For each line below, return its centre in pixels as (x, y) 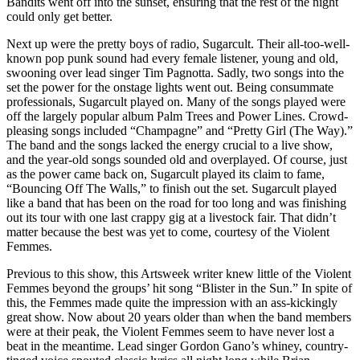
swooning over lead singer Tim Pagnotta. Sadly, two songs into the (175, 72)
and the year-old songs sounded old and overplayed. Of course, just (177, 159)
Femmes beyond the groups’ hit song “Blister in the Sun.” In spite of (179, 288)
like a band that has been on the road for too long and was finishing (176, 202)
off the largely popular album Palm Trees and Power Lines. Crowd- (177, 116)
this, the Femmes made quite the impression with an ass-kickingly (172, 302)
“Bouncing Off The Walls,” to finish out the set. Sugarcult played (172, 188)
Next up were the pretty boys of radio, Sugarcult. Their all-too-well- (178, 43)
